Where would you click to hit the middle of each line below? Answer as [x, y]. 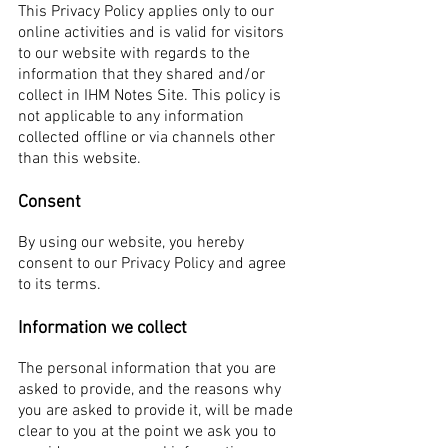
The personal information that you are [147, 369]
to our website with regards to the [134, 54]
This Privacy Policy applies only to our [146, 12]
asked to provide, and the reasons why [149, 390]
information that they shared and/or [141, 75]
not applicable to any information [131, 117]
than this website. [79, 159]
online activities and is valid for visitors [151, 33]
